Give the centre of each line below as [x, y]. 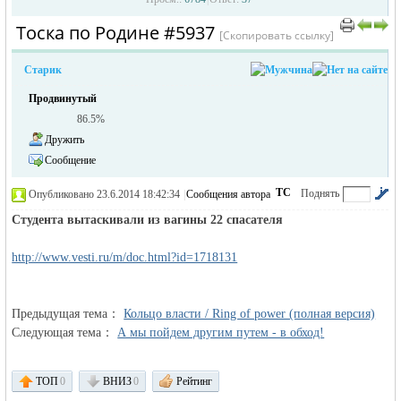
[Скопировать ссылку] [277, 35]
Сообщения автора [229, 194]
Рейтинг [195, 381]
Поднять [320, 193]
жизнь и [30, 177]
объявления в [43, 356]
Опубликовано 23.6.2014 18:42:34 [105, 194]
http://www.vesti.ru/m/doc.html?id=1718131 [125, 257]
